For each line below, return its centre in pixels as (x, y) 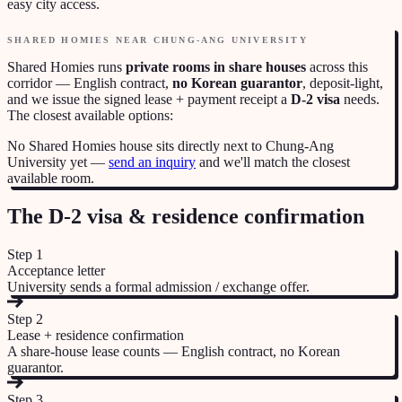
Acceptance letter (56, 270)
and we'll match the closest (275, 162)
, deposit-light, (343, 83)
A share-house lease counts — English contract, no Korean (174, 351)
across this (337, 66)
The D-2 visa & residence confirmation (186, 216)
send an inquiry (152, 162)
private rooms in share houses (216, 66)
